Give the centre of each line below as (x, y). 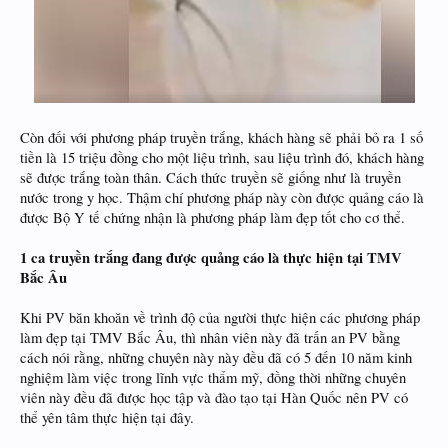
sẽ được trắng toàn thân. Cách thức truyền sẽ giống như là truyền (210, 178)
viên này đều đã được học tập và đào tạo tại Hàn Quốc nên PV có (214, 398)
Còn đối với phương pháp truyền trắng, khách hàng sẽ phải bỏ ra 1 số (221, 138)
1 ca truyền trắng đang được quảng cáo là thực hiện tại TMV (211, 258)
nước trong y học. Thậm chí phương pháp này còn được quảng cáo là (222, 198)
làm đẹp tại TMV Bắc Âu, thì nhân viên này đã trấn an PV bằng (210, 338)
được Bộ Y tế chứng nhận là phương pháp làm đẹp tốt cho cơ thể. (212, 218)
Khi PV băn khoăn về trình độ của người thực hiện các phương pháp (220, 318)
